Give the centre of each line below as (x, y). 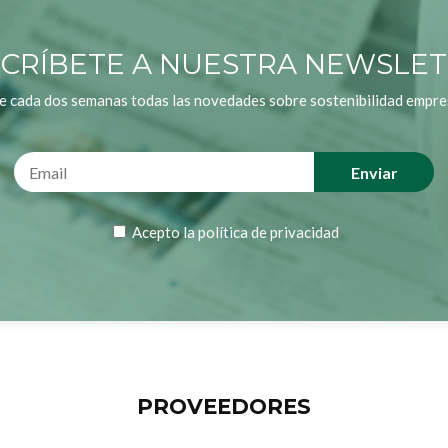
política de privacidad (268, 232)
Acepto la (163, 232)
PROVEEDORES (224, 407)
